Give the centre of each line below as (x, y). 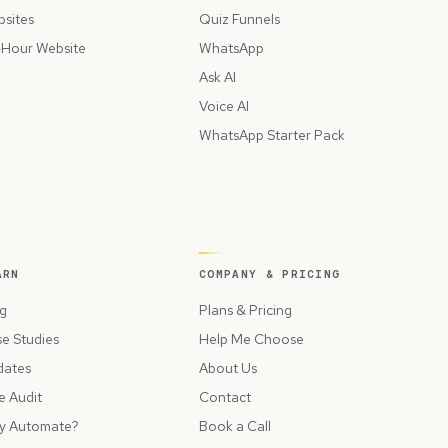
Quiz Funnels (239, 19)
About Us (228, 368)
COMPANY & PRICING (270, 274)
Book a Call (235, 426)
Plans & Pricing (245, 310)
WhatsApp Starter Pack (272, 135)
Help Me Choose (251, 339)
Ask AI (217, 77)
